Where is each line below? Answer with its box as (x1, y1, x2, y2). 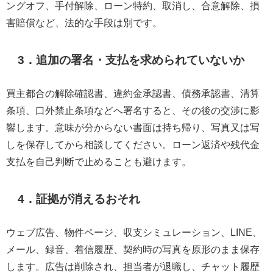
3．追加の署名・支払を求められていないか (18, 54, 245, 66)
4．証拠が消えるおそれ (18, 193, 141, 205)
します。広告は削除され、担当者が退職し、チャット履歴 (6, 261, 260, 272)
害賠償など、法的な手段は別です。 (6, 18, 162, 28)
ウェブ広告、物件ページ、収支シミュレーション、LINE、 (6, 227, 262, 238)
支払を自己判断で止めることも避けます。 (6, 157, 191, 167)
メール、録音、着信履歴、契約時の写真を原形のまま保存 (6, 244, 260, 255)
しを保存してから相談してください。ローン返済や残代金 (6, 140, 260, 150)
